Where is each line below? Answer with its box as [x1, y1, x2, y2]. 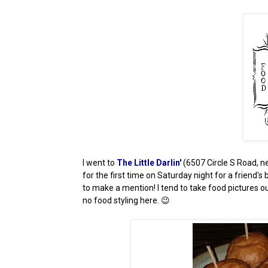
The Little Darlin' [117, 158, 181, 168]
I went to [83, 158, 117, 168]
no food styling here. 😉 [83, 196, 170, 206]
